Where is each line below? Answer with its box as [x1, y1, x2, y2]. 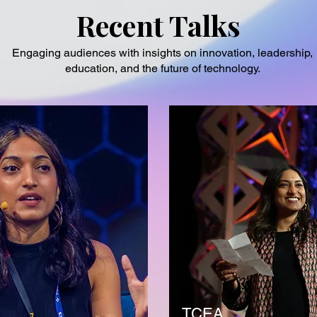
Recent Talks [76, 6, 241, 44]
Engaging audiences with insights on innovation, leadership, [12, 46, 313, 59]
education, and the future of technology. [64, 62, 260, 75]
